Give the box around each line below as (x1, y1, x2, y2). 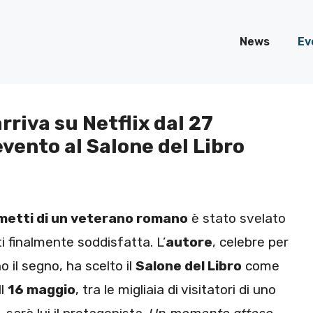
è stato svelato (188, 210, 286, 227)
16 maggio (8, 282, 75, 298)
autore (166, 234, 212, 251)
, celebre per (212, 234, 289, 251)
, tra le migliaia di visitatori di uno (75, 282, 276, 298)
